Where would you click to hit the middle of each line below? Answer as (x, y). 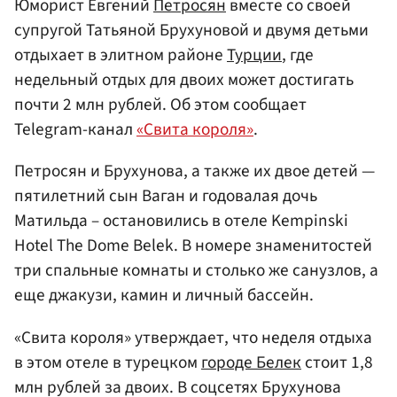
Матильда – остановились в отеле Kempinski (181, 221)
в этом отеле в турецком (108, 362)
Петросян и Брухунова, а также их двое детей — (195, 171)
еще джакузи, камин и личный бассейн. (164, 296)
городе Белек (251, 362)
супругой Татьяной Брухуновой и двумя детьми (191, 31)
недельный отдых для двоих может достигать (184, 80)
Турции (254, 55)
